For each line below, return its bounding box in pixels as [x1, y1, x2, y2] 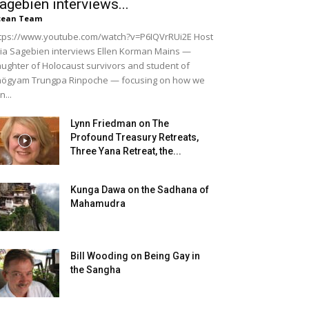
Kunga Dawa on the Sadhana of [70, 184, 209, 195]
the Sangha [70, 264, 121, 275]
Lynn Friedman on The [70, 118, 169, 129]
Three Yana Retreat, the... [70, 146, 181, 157]
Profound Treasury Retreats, [70, 132, 199, 143]
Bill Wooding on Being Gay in [70, 250, 200, 261]
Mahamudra [70, 198, 126, 209]
